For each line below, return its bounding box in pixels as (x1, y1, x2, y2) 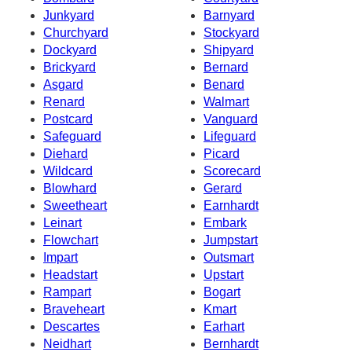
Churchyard (43, 25, 108, 39)
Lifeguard (203, 129, 256, 143)
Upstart (203, 267, 244, 281)
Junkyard (43, 8, 94, 22)
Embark (203, 215, 247, 229)
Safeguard (43, 129, 101, 143)
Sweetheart (43, 198, 107, 212)
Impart (43, 250, 78, 264)
